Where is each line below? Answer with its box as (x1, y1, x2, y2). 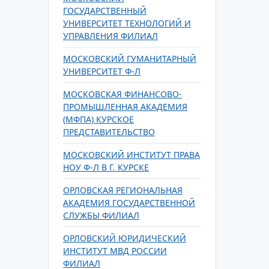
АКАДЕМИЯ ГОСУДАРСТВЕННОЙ (63, 197, 195, 208)
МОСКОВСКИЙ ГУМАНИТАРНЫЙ (63, 53, 196, 64)
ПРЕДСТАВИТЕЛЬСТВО (63, 126, 155, 138)
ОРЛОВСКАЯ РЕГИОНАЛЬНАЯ (63, 184, 183, 196)
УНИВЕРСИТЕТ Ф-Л (63, 65, 141, 77)
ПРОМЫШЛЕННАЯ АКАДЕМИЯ (63, 101, 187, 112)
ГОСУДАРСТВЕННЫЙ (63, 5, 147, 16)
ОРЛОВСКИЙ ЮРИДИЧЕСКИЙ (63, 232, 186, 244)
